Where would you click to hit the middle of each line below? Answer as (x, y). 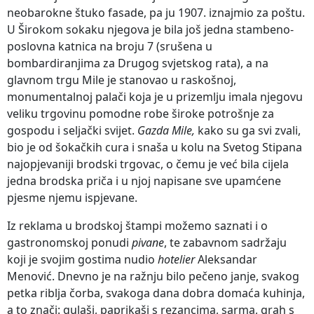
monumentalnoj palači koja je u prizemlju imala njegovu (155, 96)
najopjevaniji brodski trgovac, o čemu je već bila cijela (148, 164)
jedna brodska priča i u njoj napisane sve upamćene (144, 180)
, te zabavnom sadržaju (225, 242)
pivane (148, 242)
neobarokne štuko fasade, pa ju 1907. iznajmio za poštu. (156, 12)
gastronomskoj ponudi (69, 242)
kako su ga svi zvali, (248, 130)
